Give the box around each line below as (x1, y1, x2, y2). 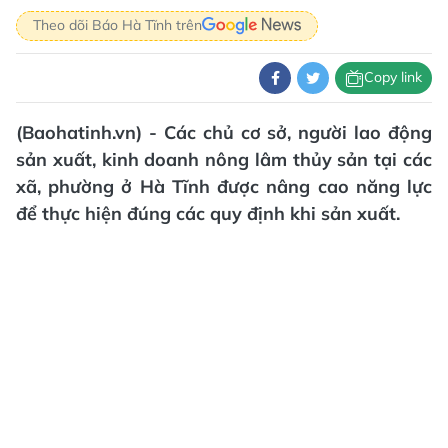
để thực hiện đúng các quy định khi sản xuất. (16, 201, 400, 225)
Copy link (364, 68, 422, 87)
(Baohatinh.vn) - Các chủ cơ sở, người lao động (16, 120, 432, 144)
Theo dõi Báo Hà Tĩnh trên (33, 16, 202, 35)
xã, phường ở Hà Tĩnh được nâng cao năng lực (16, 174, 432, 198)
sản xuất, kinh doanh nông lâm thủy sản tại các (16, 147, 432, 171)
